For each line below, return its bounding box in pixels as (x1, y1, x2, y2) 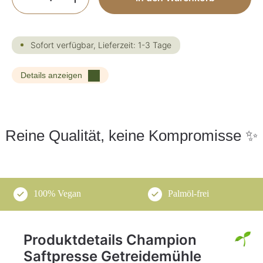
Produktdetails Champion (23, 231, 197, 248)
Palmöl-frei (168, 188, 210, 198)
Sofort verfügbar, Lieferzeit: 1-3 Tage (31, 39, 171, 50)
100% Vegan (33, 188, 82, 198)
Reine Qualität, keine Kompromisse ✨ (5, 126, 258, 144)
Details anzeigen (21, 70, 82, 80)
